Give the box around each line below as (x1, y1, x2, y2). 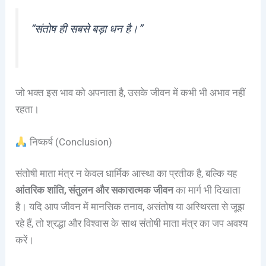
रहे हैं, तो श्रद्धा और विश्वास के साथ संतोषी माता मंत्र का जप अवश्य (15, 217, 248, 230)
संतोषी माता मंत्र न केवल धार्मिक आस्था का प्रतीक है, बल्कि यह (15, 167, 237, 180)
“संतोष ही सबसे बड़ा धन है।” (30, 22, 143, 36)
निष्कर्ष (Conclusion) (27, 135, 112, 148)
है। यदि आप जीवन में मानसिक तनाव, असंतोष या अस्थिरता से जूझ (15, 201, 245, 213)
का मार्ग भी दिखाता (173, 184, 241, 197)
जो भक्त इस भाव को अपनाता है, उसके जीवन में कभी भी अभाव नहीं (15, 86, 246, 99)
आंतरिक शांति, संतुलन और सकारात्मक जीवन (15, 184, 174, 197)
